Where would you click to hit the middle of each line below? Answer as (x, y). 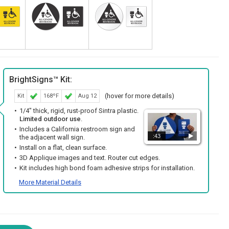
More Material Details (50, 182)
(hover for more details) (140, 96)
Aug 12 (87, 96)
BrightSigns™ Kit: (41, 80)
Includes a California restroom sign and (77, 129)
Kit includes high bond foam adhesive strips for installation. (107, 168)
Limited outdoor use (50, 119)
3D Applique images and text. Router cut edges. (90, 158)
